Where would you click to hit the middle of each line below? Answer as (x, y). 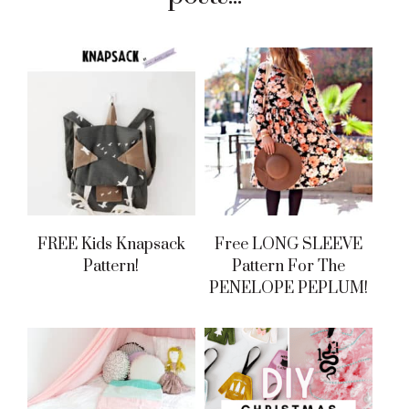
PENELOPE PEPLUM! (288, 288)
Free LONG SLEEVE (288, 244)
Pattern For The (288, 266)
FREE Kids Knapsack (111, 244)
